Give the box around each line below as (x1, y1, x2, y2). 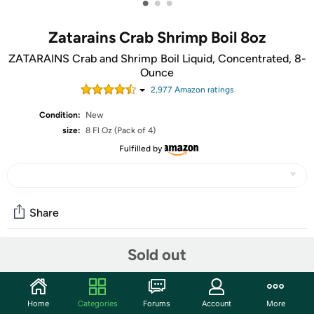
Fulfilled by (118, 144, 162, 153)
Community (7, 254, 83, 271)
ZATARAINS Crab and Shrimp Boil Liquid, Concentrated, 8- (8, 52, 306, 65)
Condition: (39, 110, 81, 120)
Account (201, 298, 231, 308)
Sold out (128, 245, 186, 264)
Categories (77, 298, 118, 308)
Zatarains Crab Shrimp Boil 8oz (48, 28, 266, 47)
